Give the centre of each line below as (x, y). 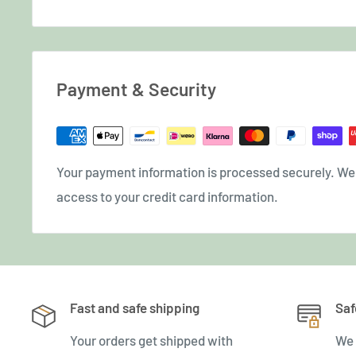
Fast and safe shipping (135, 308)
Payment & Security (136, 89)
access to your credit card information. (167, 197)
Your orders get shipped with (151, 341)
